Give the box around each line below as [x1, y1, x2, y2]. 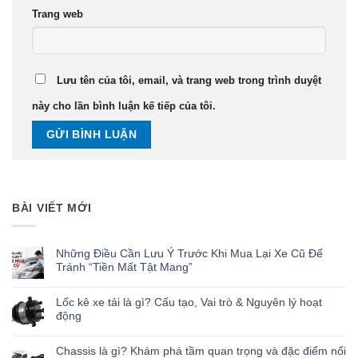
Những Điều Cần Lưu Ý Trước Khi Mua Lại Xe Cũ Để [56, 246, 323, 260]
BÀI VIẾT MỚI [12, 201, 92, 214]
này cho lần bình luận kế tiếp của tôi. [32, 99, 216, 112]
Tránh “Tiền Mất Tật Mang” [56, 260, 193, 273]
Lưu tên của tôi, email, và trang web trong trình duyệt [57, 74, 321, 86]
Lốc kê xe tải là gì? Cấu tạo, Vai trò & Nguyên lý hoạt [56, 295, 322, 308]
